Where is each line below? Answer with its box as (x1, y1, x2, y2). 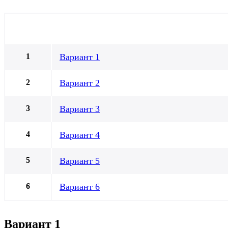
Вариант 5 (60, 156, 100, 166)
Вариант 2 (60, 78, 100, 89)
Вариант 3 (60, 104, 100, 115)
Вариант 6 (60, 182, 100, 192)
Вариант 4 (60, 130, 100, 140)
